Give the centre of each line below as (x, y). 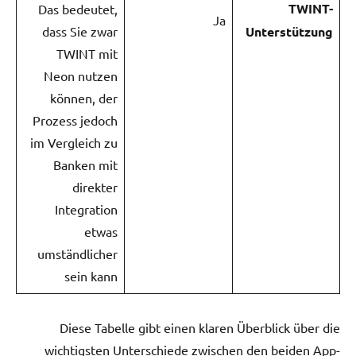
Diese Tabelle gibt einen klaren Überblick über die (200, 327)
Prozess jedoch (75, 120)
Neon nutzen (81, 75)
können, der (84, 97)
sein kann (91, 275)
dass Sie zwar (80, 31)
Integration (86, 209)
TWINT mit (87, 53)
